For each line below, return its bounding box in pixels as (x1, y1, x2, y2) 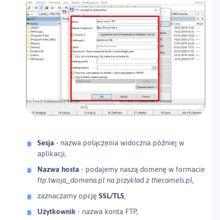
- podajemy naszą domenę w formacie (79, 165, 205, 174)
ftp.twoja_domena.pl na (37, 176, 114, 185)
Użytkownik (37, 207, 76, 216)
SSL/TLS (99, 192, 124, 200)
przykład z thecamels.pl (116, 176, 192, 185)
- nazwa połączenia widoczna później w (54, 138, 184, 147)
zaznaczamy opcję (37, 192, 99, 200)
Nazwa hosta (37, 165, 79, 174)
